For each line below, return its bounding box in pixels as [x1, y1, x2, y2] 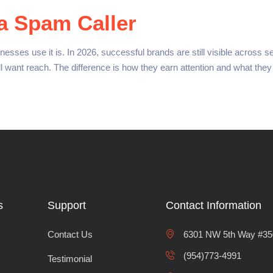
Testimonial [48, 253, 92, 264]
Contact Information [165, 199, 261, 211]
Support [48, 199, 86, 211]
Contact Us [48, 229, 93, 239]
